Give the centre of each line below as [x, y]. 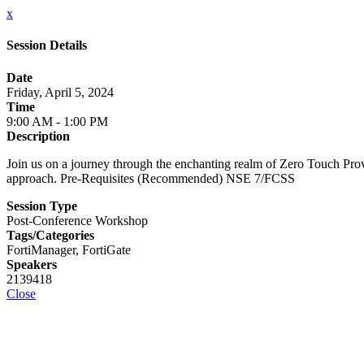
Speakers [32, 264]
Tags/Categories [50, 235]
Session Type [42, 206]
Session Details [47, 45]
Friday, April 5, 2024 [60, 92]
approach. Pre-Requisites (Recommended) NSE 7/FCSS [151, 178]
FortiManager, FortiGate [69, 249]
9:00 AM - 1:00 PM [57, 121]
